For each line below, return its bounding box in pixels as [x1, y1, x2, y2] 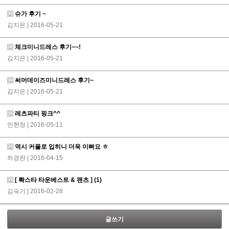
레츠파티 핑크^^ [13, 110, 60, 117]
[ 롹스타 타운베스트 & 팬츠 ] [13, 176, 94, 184]
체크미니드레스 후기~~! [13, 43, 81, 51]
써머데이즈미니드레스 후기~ [13, 77, 94, 84]
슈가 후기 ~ [13, 10, 46, 17]
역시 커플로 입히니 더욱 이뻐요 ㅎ [13, 143, 108, 150]
